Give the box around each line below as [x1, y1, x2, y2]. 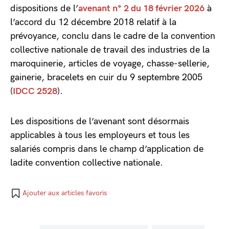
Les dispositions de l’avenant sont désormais [10, 116, 189, 127]
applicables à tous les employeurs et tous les [10, 130, 190, 141]
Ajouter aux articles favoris [22, 189, 107, 197]
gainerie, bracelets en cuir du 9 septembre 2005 [10, 72, 202, 83]
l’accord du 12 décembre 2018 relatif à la [10, 17, 176, 28]
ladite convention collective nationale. [10, 157, 163, 168]
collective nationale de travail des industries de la [10, 44, 210, 55]
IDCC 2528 [13, 86, 57, 97]
